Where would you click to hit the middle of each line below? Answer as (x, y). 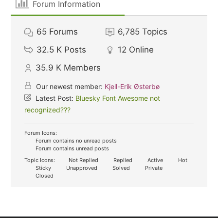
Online (142, 50)
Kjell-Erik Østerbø (132, 86)
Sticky (43, 168)
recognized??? (48, 110)
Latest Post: (55, 98)
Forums (64, 32)
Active (155, 160)
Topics (155, 32)
